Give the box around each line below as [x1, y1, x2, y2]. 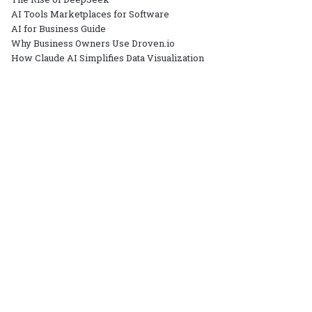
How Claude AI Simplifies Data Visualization [11, 51, 205, 64]
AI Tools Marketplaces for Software [11, 7, 170, 20]
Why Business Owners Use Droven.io [11, 36, 175, 49]
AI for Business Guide [11, 22, 107, 35]
